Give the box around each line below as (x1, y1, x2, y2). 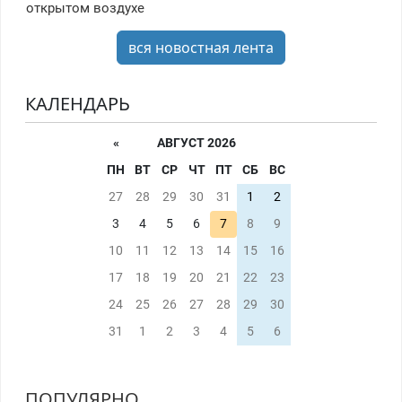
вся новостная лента (128, 38, 274, 58)
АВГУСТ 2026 (157, 135, 236, 152)
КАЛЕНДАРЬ (24, 92, 130, 117)
